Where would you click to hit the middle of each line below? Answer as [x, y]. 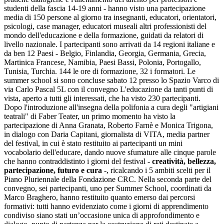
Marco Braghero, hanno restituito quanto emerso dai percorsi [99, 197]
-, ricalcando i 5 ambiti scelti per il [156, 170]
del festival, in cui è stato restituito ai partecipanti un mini [93, 143]
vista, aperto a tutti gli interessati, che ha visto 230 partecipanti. [102, 98]
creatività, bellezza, [184, 161]
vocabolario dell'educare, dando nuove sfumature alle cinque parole [110, 152]
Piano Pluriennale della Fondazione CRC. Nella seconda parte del [108, 179]
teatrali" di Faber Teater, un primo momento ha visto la [90, 116]
